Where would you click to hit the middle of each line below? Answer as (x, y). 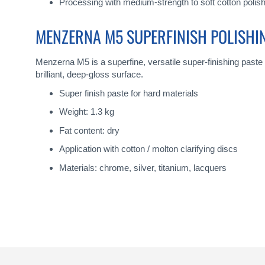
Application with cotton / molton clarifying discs (148, 149)
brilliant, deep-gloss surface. (89, 75)
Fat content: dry (89, 130)
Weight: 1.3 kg (87, 112)
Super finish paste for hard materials (129, 93)
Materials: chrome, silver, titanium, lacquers (143, 167)
